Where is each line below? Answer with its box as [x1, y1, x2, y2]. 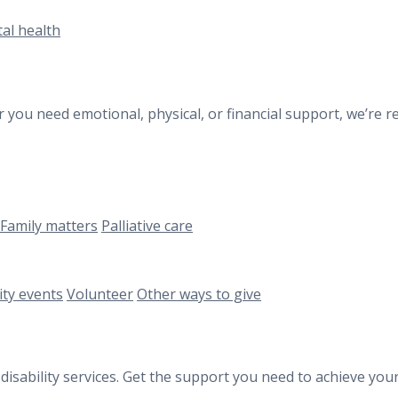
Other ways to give [137, 283, 261, 304]
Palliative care [101, 216, 193, 236]
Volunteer [67, 283, 133, 304]
